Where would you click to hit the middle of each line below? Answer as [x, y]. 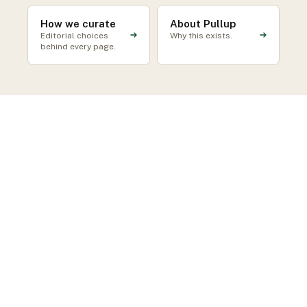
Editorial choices [74, 36]
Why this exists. [201, 36]
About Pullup [203, 24]
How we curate [78, 24]
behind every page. [78, 47]
